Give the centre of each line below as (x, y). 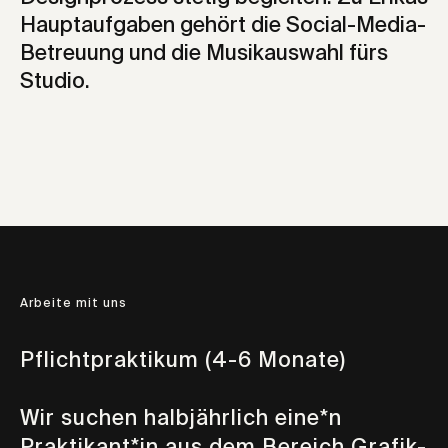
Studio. (55, 81)
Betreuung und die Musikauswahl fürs (204, 53)
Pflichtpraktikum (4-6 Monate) (183, 360)
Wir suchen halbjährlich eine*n (181, 418)
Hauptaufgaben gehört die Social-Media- (223, 25)
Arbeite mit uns (73, 303)
